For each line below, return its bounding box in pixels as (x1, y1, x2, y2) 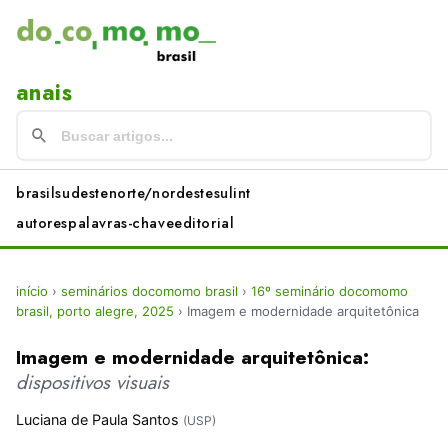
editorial (174, 213, 235, 234)
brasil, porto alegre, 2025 (16, 303, 174, 320)
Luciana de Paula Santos (16, 411, 179, 429)
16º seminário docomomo (251, 283, 408, 300)
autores (16, 213, 69, 234)
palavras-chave (68, 213, 175, 234)
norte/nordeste (108, 183, 214, 204)
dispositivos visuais (16, 368, 169, 397)
